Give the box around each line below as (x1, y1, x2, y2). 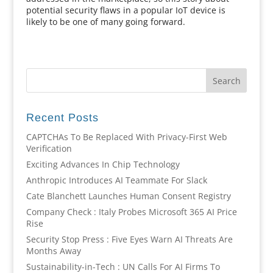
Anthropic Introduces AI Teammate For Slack (26, 174, 207, 186)
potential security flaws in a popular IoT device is (26, 4, 225, 16)
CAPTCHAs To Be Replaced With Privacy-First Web (26, 131, 227, 143)
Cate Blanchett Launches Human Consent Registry (26, 190, 231, 202)
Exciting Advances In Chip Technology (26, 158, 180, 170)
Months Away (26, 245, 81, 257)
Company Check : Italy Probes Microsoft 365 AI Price (26, 206, 237, 218)
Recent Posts (26, 112, 99, 124)
